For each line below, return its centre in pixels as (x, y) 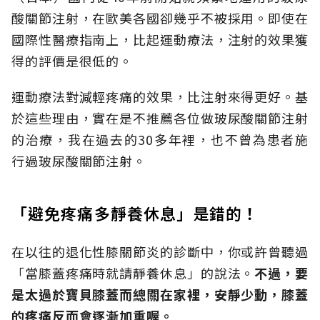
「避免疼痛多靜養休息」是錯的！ (135, 213)
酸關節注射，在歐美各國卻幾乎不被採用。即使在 (160, 18)
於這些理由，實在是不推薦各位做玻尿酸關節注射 (160, 118)
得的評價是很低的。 (72, 61)
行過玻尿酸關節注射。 (79, 161)
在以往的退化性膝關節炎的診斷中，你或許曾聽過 (160, 252)
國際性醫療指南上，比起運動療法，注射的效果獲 (160, 40)
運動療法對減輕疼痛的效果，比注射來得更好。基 (160, 97)
